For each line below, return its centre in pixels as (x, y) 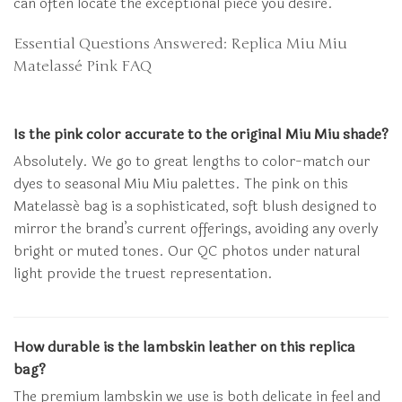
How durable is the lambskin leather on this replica (184, 346)
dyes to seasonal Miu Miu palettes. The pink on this (181, 183)
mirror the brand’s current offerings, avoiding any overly (196, 228)
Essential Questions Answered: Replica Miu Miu (180, 44)
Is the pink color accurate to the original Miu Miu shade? (201, 134)
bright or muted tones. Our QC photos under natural (187, 250)
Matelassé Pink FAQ (83, 66)
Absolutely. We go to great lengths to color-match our (192, 161)
